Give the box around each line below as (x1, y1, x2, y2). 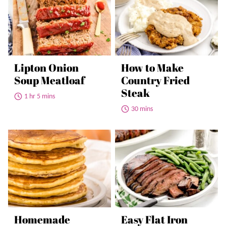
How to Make (121, 61, 184, 75)
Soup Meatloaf (14, 73, 85, 88)
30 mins (131, 105, 153, 114)
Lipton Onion (14, 61, 79, 75)
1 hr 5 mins (24, 93, 55, 101)
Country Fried (121, 73, 190, 88)
